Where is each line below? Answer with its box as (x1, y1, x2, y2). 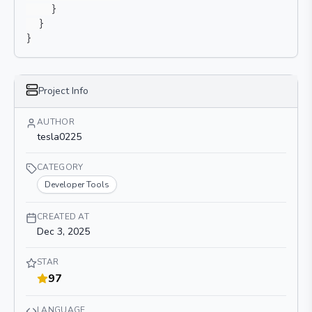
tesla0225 (37, 130, 81, 143)
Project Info (38, 84, 88, 97)
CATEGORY (37, 162, 84, 173)
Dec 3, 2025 (37, 225, 90, 238)
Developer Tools (45, 179, 109, 190)
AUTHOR (37, 116, 75, 127)
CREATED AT (37, 211, 89, 222)
